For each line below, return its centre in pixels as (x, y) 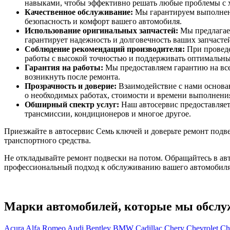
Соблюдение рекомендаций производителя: (105, 49)
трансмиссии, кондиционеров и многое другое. (108, 114)
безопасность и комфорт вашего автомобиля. (103, 22)
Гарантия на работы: (64, 68)
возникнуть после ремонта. (72, 77)
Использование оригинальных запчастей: (101, 31)
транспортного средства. (47, 141)
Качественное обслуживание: (79, 12)
